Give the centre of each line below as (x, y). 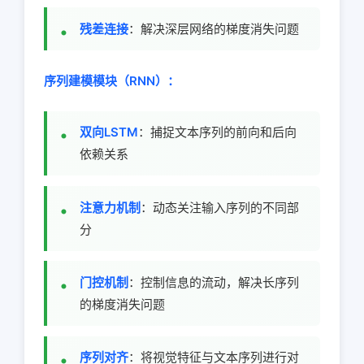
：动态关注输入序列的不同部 (220, 207)
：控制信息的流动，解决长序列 (214, 283)
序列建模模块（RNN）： (112, 80)
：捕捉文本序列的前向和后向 (217, 132)
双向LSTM (109, 132)
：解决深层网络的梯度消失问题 (214, 28)
